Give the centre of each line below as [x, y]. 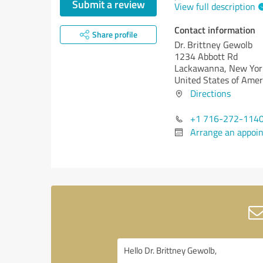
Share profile [114, 34]
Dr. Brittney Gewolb [213, 45]
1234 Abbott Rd [206, 56]
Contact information [215, 30]
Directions [210, 93]
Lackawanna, [202, 68]
